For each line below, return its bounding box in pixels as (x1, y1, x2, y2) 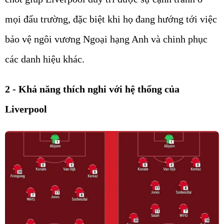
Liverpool (5, 103, 47, 115)
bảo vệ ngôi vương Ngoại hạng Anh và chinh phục (5, 33, 207, 45)
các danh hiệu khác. (5, 53, 84, 65)
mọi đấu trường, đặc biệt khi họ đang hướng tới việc (5, 13, 217, 25)
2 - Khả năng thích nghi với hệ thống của (5, 83, 179, 95)
